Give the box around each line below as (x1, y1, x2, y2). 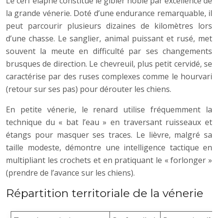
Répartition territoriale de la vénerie (6, 186, 203, 200)
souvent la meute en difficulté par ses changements (6, 45, 212, 56)
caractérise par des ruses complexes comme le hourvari (6, 71, 212, 82)
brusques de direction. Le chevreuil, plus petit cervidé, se (6, 58, 212, 69)
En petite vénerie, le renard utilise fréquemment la (6, 104, 212, 115)
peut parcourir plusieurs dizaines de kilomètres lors (6, 20, 212, 31)
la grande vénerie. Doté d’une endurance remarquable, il (6, 7, 212, 18)
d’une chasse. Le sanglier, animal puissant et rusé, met (6, 33, 212, 44)
